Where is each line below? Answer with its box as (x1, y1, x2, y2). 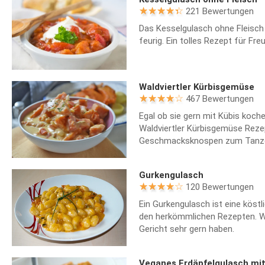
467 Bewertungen (185, 93, 254, 105)
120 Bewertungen (185, 181, 254, 192)
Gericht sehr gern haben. (138, 223, 234, 234)
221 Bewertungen (185, 5, 254, 17)
